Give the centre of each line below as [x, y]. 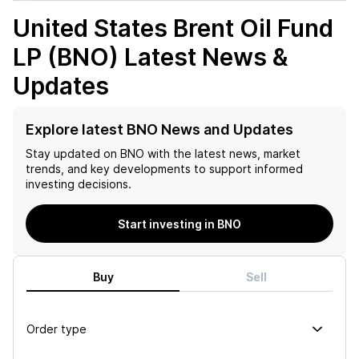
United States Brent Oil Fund [173, 28]
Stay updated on [71, 153]
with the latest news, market [222, 153]
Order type [56, 329]
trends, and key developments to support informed [164, 169]
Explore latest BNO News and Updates [159, 129]
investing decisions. [79, 184]
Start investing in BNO [179, 224]
